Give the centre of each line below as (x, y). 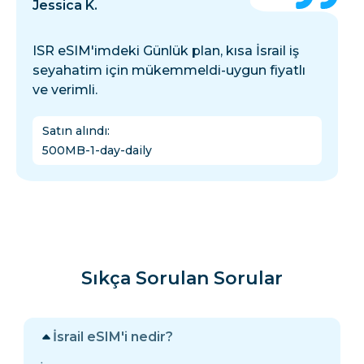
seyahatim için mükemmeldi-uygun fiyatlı (169, 71)
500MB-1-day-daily (97, 151)
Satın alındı (75, 131)
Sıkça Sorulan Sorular (182, 279)
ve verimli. (65, 90)
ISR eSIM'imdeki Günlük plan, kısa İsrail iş (166, 51)
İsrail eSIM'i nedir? (113, 337)
